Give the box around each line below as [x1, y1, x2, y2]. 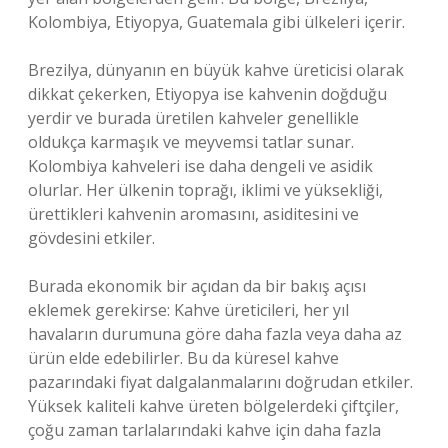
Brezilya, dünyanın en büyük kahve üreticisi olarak [28, 59, 404, 81]
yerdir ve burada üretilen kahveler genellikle [28, 107, 359, 129]
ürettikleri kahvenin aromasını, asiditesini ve [28, 203, 359, 225]
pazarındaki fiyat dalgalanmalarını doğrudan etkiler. [28, 371, 413, 393]
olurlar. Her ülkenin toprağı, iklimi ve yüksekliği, [28, 179, 383, 201]
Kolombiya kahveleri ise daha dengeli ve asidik [28, 155, 373, 177]
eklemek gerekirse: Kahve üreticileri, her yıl [28, 299, 349, 321]
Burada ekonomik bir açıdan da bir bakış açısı [28, 275, 366, 297]
